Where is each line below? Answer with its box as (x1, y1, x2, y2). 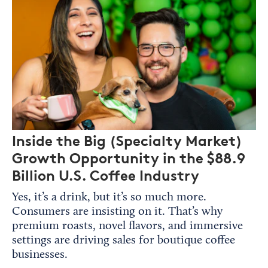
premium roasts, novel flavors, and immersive (12, 220, 243, 232)
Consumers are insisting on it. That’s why (12, 205, 223, 218)
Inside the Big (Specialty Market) (12, 132, 242, 150)
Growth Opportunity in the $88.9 (12, 149, 245, 167)
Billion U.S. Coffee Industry (12, 166, 199, 184)
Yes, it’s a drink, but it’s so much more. (12, 191, 206, 203)
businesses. (12, 248, 68, 261)
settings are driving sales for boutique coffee (12, 234, 235, 246)
